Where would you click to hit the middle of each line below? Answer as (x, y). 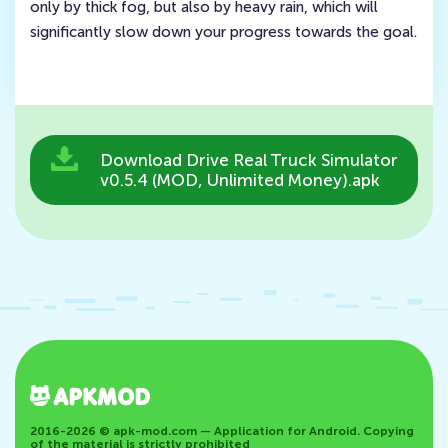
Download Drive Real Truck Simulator (249, 160)
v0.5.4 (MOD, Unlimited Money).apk (240, 180)
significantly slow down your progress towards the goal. (223, 32)
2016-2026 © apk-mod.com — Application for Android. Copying (222, 430)
